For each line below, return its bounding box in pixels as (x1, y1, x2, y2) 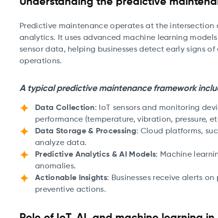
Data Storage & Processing (35, 127, 136, 135)
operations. (19, 57, 62, 65)
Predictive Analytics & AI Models (35, 151, 156, 159)
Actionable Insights (35, 174, 108, 182)
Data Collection (35, 104, 95, 112)
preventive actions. (35, 186, 107, 194)
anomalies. (35, 163, 76, 170)
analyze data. (35, 139, 87, 147)
